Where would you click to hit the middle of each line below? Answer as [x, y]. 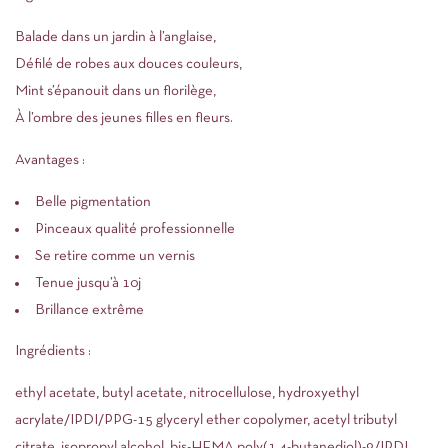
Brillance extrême [89, 310]
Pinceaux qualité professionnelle [135, 229]
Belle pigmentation [93, 202]
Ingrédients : [53, 350]
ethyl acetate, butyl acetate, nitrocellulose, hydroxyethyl [187, 392]
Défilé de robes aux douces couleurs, [128, 64]
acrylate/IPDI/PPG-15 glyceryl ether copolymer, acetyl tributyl [206, 419]
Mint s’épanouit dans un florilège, [115, 91]
